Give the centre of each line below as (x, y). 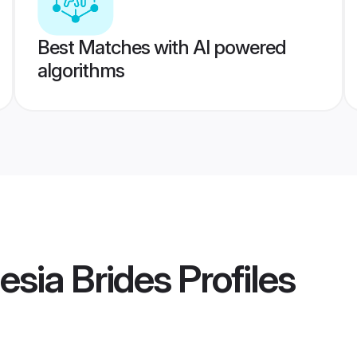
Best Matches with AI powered (161, 47)
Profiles (233, 279)
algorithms (80, 71)
